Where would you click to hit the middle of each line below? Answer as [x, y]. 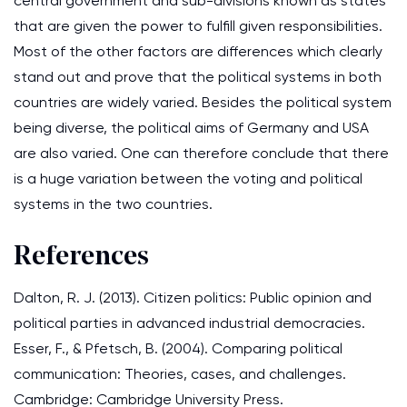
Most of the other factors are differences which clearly [198, 51]
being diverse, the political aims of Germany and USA [191, 128]
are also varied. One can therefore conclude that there [201, 153]
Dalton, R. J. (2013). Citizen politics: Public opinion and [193, 298]
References [81, 258]
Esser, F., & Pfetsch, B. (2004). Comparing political [178, 348]
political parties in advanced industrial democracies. [189, 323]
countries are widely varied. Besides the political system [203, 102]
